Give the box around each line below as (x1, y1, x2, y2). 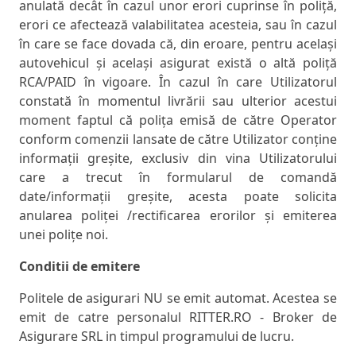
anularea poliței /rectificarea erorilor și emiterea (19, 207, 337, 225)
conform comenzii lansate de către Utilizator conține (19, 130, 337, 149)
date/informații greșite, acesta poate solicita (19, 188, 337, 206)
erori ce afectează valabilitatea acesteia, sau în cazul (19, 16, 337, 34)
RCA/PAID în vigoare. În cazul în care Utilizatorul (19, 73, 337, 91)
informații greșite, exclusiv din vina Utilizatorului (19, 149, 337, 168)
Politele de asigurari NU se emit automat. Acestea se (19, 289, 337, 308)
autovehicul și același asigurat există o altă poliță (19, 54, 337, 72)
